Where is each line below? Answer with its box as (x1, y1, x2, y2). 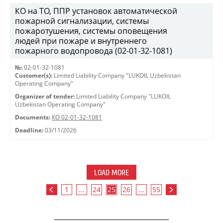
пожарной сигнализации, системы (15, 15, 149, 26)
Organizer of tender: (15, 93, 75, 100)
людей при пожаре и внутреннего (15, 35, 147, 46)
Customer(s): (15, 72, 52, 79)
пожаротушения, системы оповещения (15, 25, 167, 36)
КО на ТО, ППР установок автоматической (15, 5, 177, 16)
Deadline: (15, 126, 43, 134)
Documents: (15, 113, 50, 121)
